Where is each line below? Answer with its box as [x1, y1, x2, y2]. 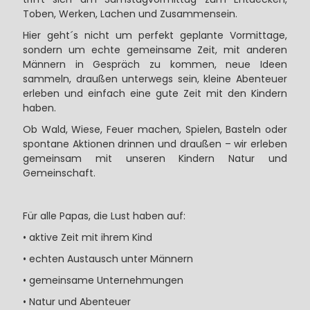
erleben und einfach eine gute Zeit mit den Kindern [22, 86, 288, 101]
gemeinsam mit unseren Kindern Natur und [22, 152, 288, 166]
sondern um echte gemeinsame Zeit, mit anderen [22, 43, 288, 57]
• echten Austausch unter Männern [22, 252, 193, 266]
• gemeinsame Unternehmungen [22, 273, 183, 288]
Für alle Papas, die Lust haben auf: [22, 209, 185, 224]
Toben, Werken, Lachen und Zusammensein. [22, 7, 237, 21]
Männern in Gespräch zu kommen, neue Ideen [22, 57, 288, 72]
